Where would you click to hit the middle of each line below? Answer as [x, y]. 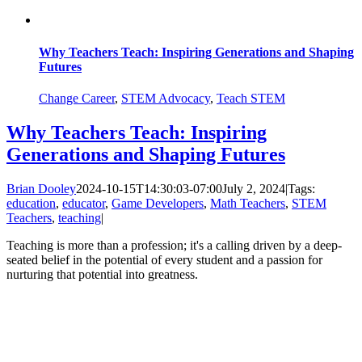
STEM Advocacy [166, 98]
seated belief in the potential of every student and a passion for [164, 259]
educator [84, 203]
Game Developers [158, 203]
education [31, 203]
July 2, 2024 [254, 188]
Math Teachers [248, 203]
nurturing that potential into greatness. [102, 274]
